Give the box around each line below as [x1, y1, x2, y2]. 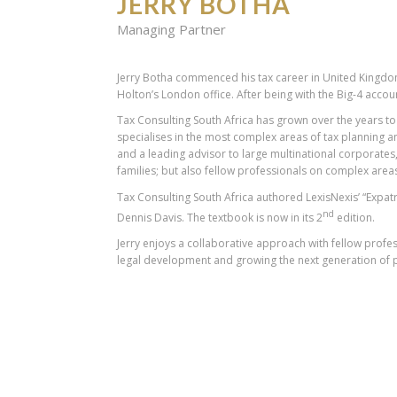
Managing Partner [117, 20, 227, 38]
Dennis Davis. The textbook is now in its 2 [117, 209, 323, 225]
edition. [334, 209, 376, 225]
